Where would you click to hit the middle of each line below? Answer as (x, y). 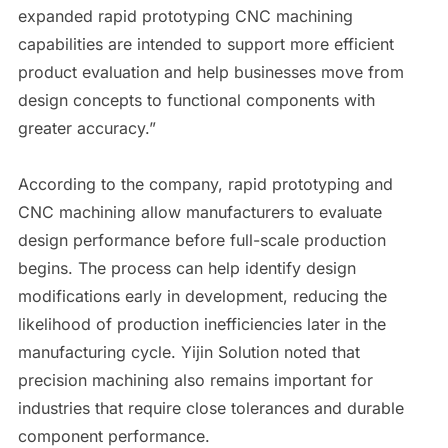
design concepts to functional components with (196, 99)
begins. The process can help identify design (186, 267)
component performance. (113, 435)
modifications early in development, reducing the (202, 295)
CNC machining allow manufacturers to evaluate (199, 211)
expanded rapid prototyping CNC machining (185, 15)
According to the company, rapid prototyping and (205, 183)
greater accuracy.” (86, 127)
